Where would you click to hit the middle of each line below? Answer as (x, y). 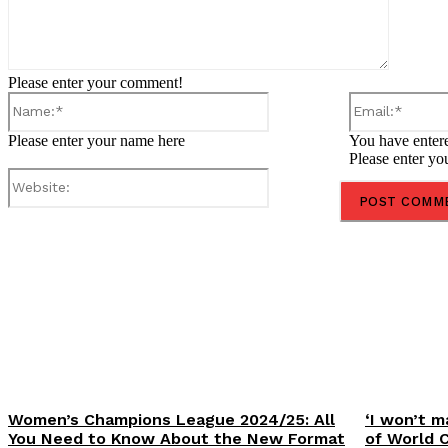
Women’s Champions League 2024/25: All (171, 419)
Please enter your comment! (95, 82)
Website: (295, 175)
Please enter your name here (96, 140)
